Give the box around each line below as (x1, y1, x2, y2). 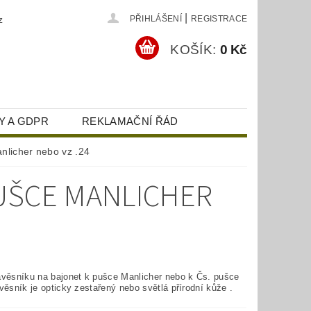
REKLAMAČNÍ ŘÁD (82, 115, 178, 127)
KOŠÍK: (170, 42, 217, 57)
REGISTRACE (190, 14, 248, 24)
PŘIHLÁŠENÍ (129, 14, 182, 24)
